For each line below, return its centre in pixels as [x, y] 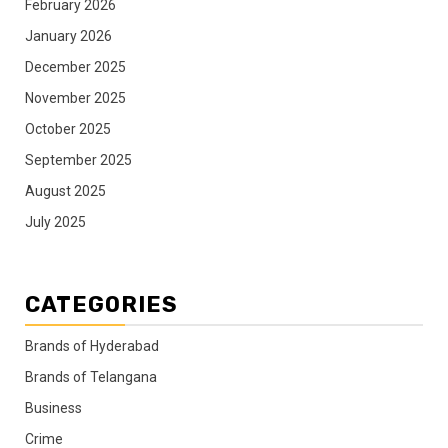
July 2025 [55, 221]
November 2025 [75, 97]
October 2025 [68, 128]
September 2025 [78, 159]
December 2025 [75, 66]
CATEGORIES [101, 304]
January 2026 [68, 35]
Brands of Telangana [91, 376]
